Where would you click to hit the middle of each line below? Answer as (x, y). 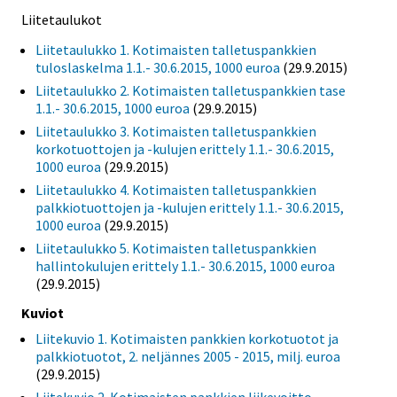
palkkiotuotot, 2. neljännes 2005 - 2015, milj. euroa (188, 357)
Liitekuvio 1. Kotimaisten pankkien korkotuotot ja (187, 339)
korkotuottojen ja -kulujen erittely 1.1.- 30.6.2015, (185, 148)
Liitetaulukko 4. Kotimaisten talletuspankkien (176, 189)
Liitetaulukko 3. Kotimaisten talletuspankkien (176, 131)
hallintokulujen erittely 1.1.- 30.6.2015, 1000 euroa (185, 265)
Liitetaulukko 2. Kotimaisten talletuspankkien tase (191, 90)
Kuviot (43, 313)
